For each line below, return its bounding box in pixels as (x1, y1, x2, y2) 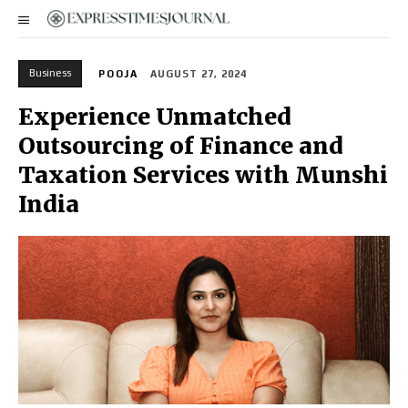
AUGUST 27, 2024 (150, 68, 247, 80)
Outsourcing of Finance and (18, 131, 343, 161)
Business (29, 67, 71, 78)
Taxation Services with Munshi (18, 160, 388, 190)
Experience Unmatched (18, 102, 291, 132)
